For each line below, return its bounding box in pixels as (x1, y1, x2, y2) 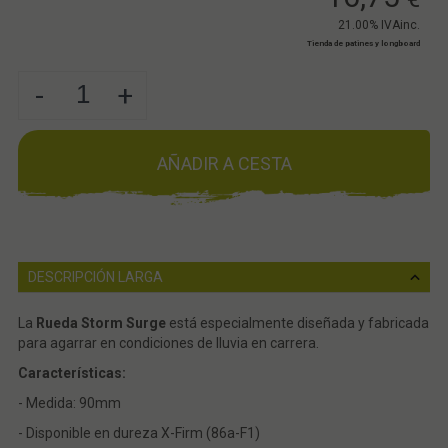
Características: (17, 365, 126, 382)
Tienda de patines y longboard (307, 39, 421, 49)
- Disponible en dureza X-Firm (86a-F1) (17, 425, 260, 442)
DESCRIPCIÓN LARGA (27, 269, 163, 286)
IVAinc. (381, 18, 421, 33)
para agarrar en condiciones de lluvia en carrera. (17, 335, 319, 352)
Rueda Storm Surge (35, 315, 166, 332)
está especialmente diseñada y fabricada (165, 315, 429, 332)
